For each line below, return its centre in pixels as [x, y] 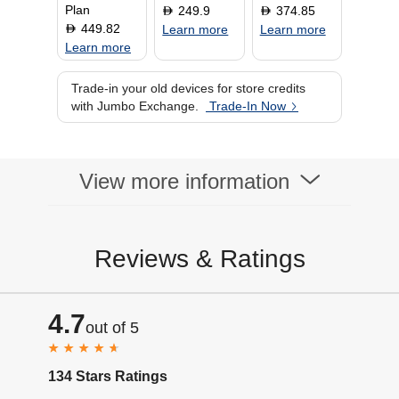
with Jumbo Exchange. [135, 106]
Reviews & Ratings [199, 259]
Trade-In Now [248, 106]
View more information [187, 181]
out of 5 [112, 328]
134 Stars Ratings [108, 376]
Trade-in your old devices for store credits [188, 88]
